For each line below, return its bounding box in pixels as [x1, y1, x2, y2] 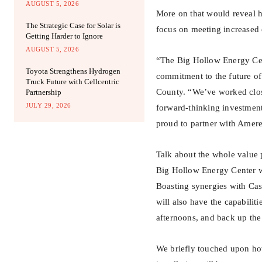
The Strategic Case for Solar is [26, 21, 120, 30]
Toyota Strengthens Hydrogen [26, 67, 120, 76]
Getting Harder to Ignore [26, 32, 103, 41]
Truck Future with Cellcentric [26, 77, 119, 87]
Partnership [26, 88, 61, 97]
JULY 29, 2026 [26, 102, 71, 109]
